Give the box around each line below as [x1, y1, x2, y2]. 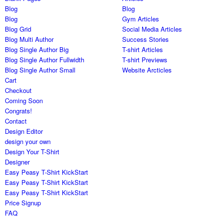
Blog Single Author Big [5, 45, 69, 54]
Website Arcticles [122, 65, 172, 75]
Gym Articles [122, 14, 160, 24]
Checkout [5, 86, 32, 95]
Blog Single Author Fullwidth [5, 55, 85, 65]
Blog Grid [5, 24, 32, 34]
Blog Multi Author [5, 35, 54, 44]
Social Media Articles [122, 24, 182, 34]
